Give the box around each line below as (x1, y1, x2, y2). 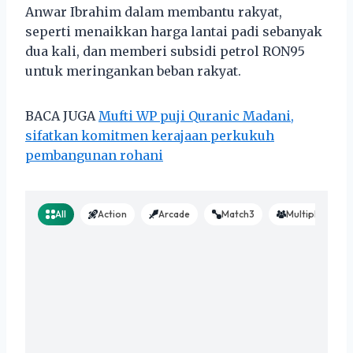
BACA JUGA (25, 107, 98, 124)
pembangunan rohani (25, 147, 163, 163)
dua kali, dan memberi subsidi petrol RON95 (25, 43, 305, 59)
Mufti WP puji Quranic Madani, (98, 107, 294, 124)
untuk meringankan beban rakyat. (25, 62, 241, 79)
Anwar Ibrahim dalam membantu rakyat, (25, 3, 282, 20)
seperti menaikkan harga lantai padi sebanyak (25, 23, 322, 39)
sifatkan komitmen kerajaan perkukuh (25, 127, 274, 143)
